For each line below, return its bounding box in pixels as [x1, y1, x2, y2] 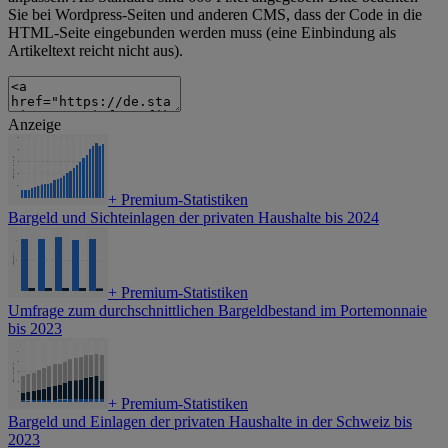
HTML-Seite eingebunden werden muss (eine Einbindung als [8, 24, 396, 42]
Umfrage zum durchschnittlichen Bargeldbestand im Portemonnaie [8, 302, 427, 320]
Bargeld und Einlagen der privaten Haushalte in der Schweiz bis [8, 413, 412, 431]
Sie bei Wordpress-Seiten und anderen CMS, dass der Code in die [8, 6, 422, 24]
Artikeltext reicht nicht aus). [8, 42, 183, 60]
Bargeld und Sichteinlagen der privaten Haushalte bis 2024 [8, 209, 379, 227]
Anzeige [8, 116, 61, 134]
